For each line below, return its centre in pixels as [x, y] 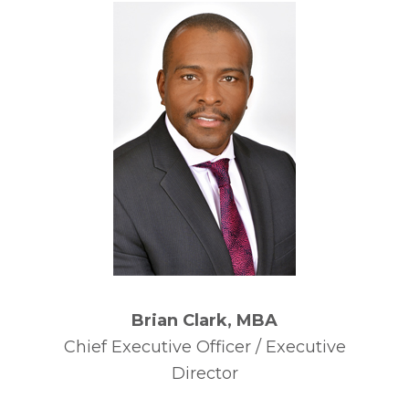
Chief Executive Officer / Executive [204, 347]
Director [204, 373]
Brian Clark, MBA [204, 320]
